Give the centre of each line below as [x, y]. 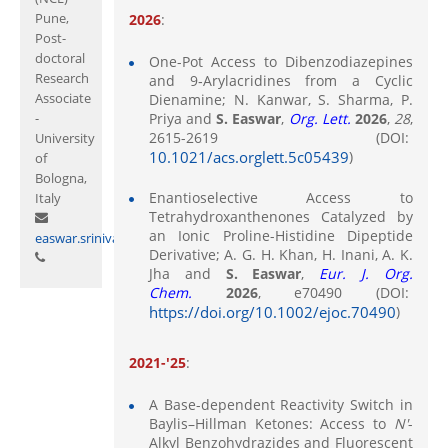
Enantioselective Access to [280, 197]
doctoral [60, 57]
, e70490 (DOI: [335, 292]
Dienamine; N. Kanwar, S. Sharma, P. [280, 99]
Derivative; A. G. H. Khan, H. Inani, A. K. [280, 254]
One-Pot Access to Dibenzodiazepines [280, 61]
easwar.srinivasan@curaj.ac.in [123, 237]
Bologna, [61, 177]
